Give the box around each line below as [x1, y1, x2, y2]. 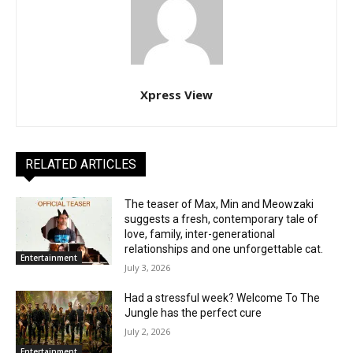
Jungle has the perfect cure [124, 306, 262, 319]
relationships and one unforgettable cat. [124, 242, 324, 255]
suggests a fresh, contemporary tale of [124, 212, 319, 225]
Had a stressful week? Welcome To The [124, 291, 321, 304]
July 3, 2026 [124, 261, 171, 273]
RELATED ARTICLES [25, 156, 136, 172]
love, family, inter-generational [124, 227, 276, 240]
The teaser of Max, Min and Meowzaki [124, 197, 314, 210]
